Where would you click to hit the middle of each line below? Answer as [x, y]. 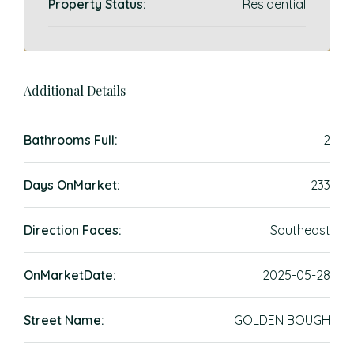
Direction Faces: [73, 230]
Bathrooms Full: [71, 140]
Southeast [300, 230]
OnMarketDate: [70, 275]
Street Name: [64, 320]
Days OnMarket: [72, 185]
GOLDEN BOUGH [282, 320]
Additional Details [75, 90]
